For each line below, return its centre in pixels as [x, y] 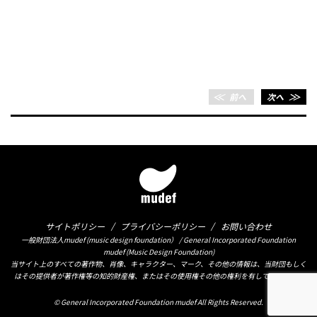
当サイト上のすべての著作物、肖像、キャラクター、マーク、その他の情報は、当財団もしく [158, 263]
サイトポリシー [75, 226]
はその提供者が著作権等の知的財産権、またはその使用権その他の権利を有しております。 [158, 275]
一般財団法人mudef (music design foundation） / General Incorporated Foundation [158, 239]
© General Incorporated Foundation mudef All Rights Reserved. [158, 301]
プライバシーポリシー [163, 226]
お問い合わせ [246, 226]
